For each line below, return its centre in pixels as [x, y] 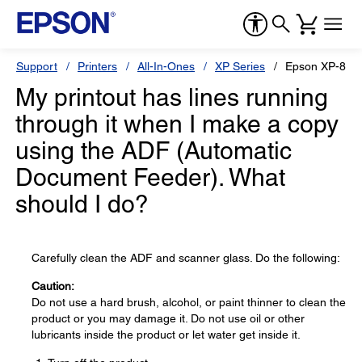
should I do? [82, 204]
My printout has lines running [172, 97]
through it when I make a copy [177, 124]
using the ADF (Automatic [154, 151]
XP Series [240, 66]
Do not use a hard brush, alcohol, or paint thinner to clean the [189, 302]
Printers [97, 66]
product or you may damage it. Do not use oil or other [168, 318]
